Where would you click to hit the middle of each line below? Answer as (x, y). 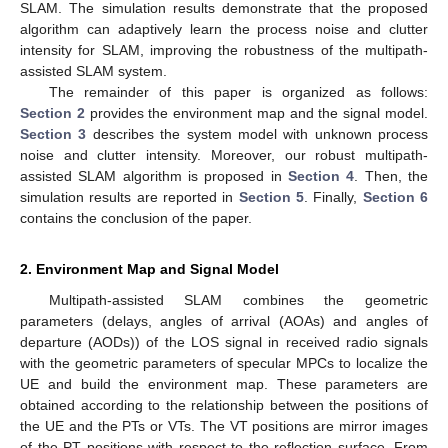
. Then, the (391, 175)
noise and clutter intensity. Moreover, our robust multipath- (224, 154)
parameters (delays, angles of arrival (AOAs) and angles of (224, 320)
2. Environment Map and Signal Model (149, 268)
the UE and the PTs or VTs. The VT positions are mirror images (224, 425)
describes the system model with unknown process (257, 133)
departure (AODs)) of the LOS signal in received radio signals (224, 341)
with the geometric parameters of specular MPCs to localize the (224, 362)
